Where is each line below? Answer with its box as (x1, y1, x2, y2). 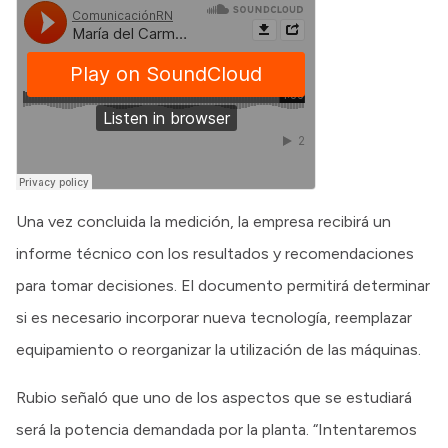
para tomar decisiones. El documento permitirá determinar (16, 275, 430, 295)
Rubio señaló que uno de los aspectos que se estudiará (16, 387, 412, 407)
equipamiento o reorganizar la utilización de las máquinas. (16, 339, 421, 359)
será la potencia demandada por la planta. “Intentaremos (16, 419, 417, 439)
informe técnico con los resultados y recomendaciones (16, 243, 414, 263)
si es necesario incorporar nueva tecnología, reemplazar (16, 307, 412, 327)
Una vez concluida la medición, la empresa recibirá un (16, 211, 391, 231)
